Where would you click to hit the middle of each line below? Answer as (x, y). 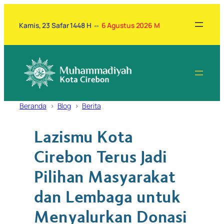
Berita (91, 106)
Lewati (17, 9)
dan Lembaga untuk (107, 198)
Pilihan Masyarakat (105, 178)
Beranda (33, 106)
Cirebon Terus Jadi (101, 158)
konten (18, 34)
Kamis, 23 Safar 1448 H (55, 25)
